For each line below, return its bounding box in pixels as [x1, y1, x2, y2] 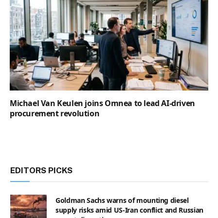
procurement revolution [10, 108, 100, 119]
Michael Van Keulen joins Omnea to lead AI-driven [10, 97, 195, 109]
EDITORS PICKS [10, 165, 73, 175]
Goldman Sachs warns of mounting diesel [55, 195, 189, 205]
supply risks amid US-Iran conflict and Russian [55, 205, 203, 215]
